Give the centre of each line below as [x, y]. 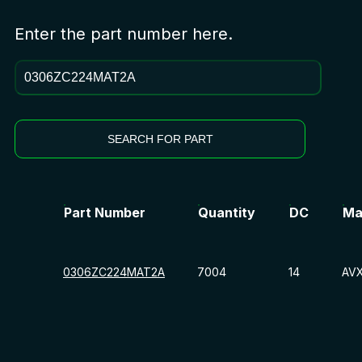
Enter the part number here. [124, 34]
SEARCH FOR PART [160, 139]
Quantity [227, 212]
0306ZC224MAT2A [114, 271]
